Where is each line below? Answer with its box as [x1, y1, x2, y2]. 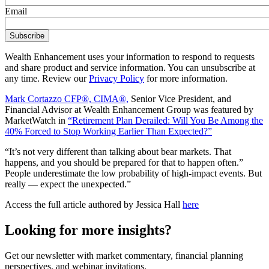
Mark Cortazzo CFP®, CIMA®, [5, 93, 128, 104]
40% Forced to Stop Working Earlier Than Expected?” [5, 125, 212, 136]
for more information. [144, 73, 228, 83]
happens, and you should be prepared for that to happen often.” [5, 157, 243, 168]
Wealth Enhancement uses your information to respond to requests [5, 51, 255, 62]
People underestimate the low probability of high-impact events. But [5, 168, 262, 178]
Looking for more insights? [5, 222, 172, 238]
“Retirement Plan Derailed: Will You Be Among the [68, 115, 263, 125]
